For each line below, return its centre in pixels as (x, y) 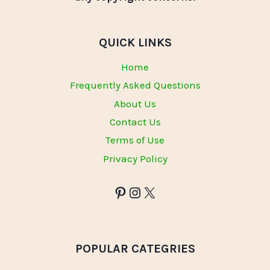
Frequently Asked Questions (135, 85)
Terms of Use (135, 140)
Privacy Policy (135, 158)
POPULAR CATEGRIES (135, 249)
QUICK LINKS (135, 43)
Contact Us (135, 122)
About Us (135, 103)
